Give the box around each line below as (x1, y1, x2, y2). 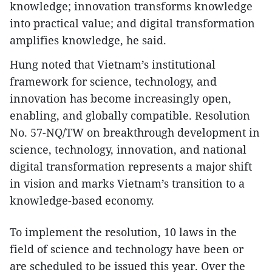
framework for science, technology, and (10, 74, 217, 89)
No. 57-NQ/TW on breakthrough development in (10, 125, 260, 140)
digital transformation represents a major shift (10, 159, 252, 174)
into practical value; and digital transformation (10, 16, 255, 31)
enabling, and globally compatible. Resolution (10, 108, 250, 123)
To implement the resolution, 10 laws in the (10, 225, 237, 240)
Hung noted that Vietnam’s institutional (10, 57, 216, 72)
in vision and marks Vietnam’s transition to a (10, 176, 245, 191)
